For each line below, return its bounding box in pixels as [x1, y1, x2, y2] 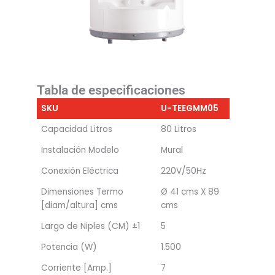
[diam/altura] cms [41, 199, 118, 212]
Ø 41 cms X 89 [160, 186, 219, 198]
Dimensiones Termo [41, 186, 123, 198]
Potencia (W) [41, 241, 97, 254]
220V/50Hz [160, 165, 206, 177]
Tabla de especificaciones [37, 83, 185, 98]
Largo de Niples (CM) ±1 [41, 220, 140, 233]
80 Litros [160, 123, 196, 136]
